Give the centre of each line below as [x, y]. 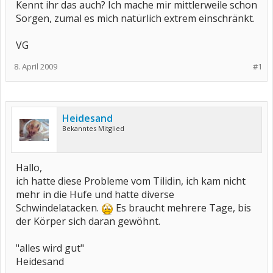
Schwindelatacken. [58, 208]
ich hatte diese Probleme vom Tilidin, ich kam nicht [131, 181]
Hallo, [29, 168]
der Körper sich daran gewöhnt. [88, 221]
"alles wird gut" [50, 248]
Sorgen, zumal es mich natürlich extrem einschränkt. [135, 18]
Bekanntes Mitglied [93, 128]
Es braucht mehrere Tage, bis [182, 208]
